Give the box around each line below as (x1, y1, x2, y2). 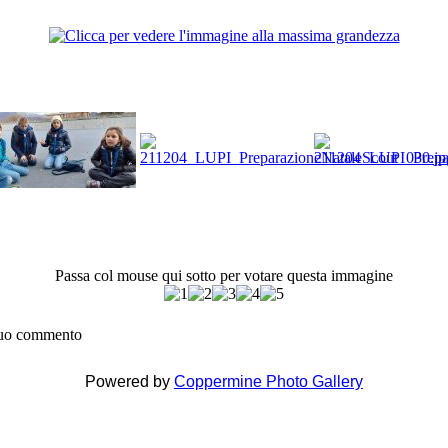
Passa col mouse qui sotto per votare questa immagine (54, 267, 393, 285)
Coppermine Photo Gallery (174, 373, 363, 391)
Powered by (85, 373, 174, 391)
